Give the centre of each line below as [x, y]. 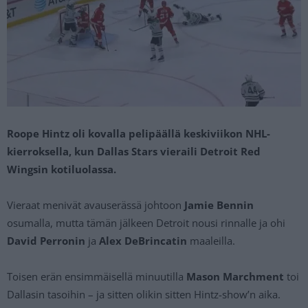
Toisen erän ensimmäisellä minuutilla [97, 277]
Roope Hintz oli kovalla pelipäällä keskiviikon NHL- [139, 134]
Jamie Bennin [219, 205]
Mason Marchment [235, 277]
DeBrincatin [156, 241]
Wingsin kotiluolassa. [62, 169]
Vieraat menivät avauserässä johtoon [96, 205]
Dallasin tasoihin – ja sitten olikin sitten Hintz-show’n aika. [144, 295]
